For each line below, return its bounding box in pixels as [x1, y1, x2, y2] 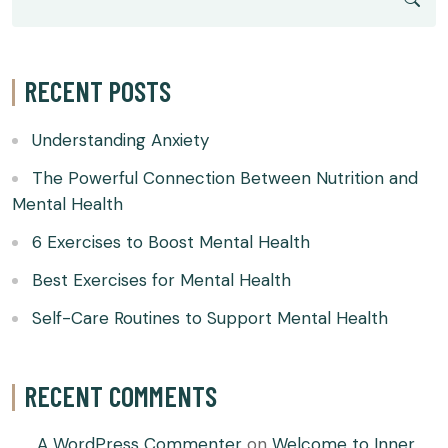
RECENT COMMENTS [24, 378, 217, 413]
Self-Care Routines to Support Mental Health [32, 306, 388, 329]
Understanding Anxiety [32, 128, 209, 151]
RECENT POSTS [24, 73, 171, 108]
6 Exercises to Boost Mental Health [32, 230, 310, 253]
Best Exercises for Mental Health [32, 268, 291, 291]
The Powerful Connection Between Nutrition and [32, 166, 418, 189]
